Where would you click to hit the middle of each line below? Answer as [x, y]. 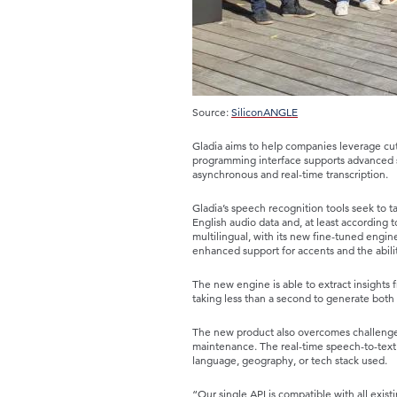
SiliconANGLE [265, 112]
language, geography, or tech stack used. [290, 360]
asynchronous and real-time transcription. [290, 174]
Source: [212, 112]
